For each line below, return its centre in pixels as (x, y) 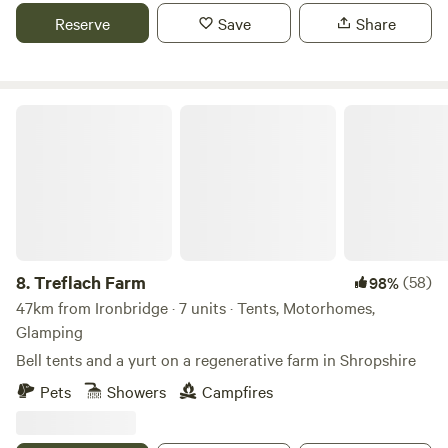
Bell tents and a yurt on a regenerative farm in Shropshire (216, 359)
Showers (136, 391)
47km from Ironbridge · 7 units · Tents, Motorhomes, (195, 307)
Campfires (237, 391)
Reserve (83, 23)
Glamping (49, 331)
